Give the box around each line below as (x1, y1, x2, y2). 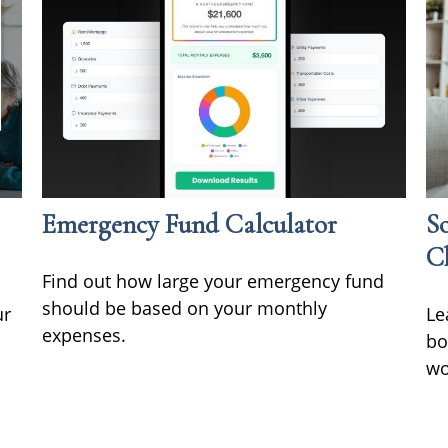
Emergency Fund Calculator (42, 207, 338, 241)
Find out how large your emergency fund (42, 268, 385, 293)
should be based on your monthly (42, 295, 328, 320)
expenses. (42, 322, 127, 347)
